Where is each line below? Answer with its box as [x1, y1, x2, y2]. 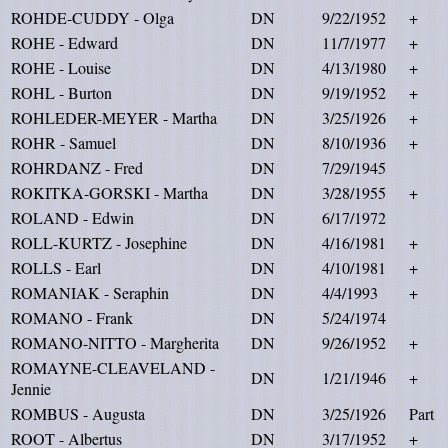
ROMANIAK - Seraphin [11, 282, 169, 303]
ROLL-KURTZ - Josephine [11, 232, 187, 253]
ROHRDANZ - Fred [11, 157, 143, 178]
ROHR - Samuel [11, 132, 116, 153]
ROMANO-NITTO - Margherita [11, 332, 219, 353]
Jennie [11, 378, 51, 399]
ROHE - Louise [11, 57, 111, 78]
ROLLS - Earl [11, 257, 101, 278]
